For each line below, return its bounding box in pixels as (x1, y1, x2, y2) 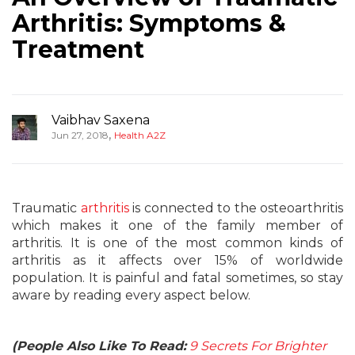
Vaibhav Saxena (52, 113, 150, 128)
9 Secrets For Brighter (189, 338, 326, 353)
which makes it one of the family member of (12, 218, 343, 233)
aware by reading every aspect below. (12, 288, 250, 303)
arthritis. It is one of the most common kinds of (12, 235, 343, 250)
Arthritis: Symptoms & (12, 9, 286, 38)
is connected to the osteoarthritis (128, 200, 343, 216)
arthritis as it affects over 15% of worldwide (12, 253, 343, 268)
